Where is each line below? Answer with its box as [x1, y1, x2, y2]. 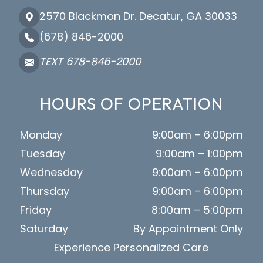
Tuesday [19, 146, 65, 161]
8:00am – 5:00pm [151, 202, 243, 217]
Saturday [19, 221, 68, 236]
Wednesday [19, 164, 83, 180]
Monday [19, 127, 62, 142]
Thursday [19, 183, 69, 198]
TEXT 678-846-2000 [39, 53, 141, 69]
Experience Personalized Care [54, 240, 209, 255]
